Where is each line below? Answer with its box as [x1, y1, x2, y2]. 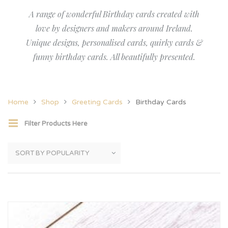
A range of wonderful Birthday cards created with [28, 9, 199, 19]
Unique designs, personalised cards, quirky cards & [25, 37, 203, 48]
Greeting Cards [72, 98, 123, 106]
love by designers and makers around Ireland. [35, 23, 193, 34]
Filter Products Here [24, 120, 88, 128]
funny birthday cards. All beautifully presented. [33, 51, 195, 62]
